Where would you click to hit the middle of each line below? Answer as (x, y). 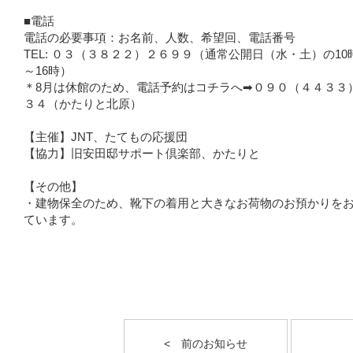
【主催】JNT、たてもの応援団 (106, 137)
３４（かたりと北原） (83, 104)
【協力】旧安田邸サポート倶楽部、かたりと (142, 154)
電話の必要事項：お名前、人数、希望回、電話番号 (160, 38)
